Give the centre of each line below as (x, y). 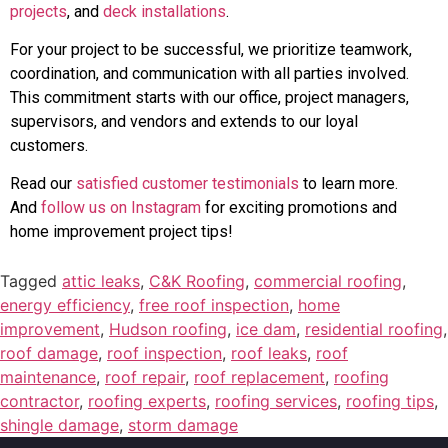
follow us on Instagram (121, 208)
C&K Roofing (197, 280)
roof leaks (269, 352)
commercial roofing (328, 280)
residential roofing (374, 328)
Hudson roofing (168, 328)
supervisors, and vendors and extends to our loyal (184, 122)
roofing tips (390, 400)
